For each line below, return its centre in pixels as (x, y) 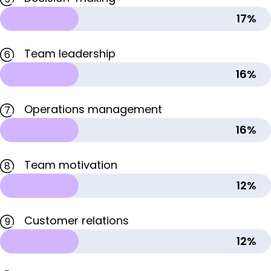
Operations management (93, 109)
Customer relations (77, 221)
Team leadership (70, 54)
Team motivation (71, 165)
